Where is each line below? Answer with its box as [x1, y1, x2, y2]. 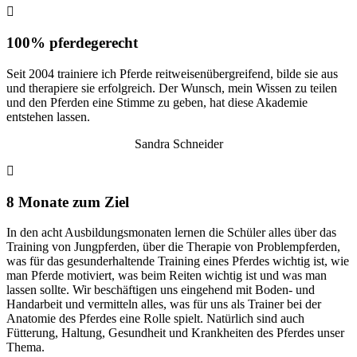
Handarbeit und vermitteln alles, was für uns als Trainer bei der [6, 297, 321, 312]
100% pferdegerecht [6, 34, 138, 52]
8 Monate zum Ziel [6, 193, 129, 210]
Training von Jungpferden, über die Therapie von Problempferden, [6, 240, 340, 254]
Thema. [6, 340, 45, 355]
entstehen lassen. [6, 109, 90, 124]
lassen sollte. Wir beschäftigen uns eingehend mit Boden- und [6, 283, 315, 297]
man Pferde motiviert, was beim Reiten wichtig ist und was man [6, 269, 327, 283]
